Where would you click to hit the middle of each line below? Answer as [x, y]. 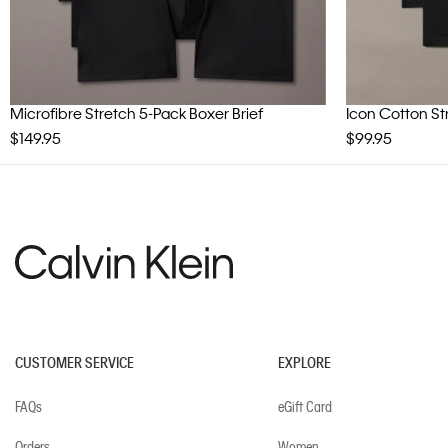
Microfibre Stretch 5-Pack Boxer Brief [136, 113]
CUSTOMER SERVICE [74, 362]
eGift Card [304, 406]
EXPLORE [304, 362]
